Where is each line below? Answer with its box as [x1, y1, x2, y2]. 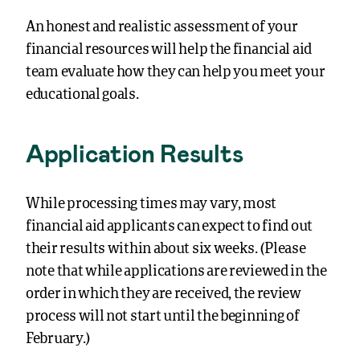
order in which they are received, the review [26, 287, 301, 301]
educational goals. [26, 88, 139, 102]
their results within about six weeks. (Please [26, 242, 306, 256]
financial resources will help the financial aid [26, 43, 312, 57]
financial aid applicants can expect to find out [26, 219, 313, 234]
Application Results [26, 138, 243, 167]
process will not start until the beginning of [26, 309, 300, 324]
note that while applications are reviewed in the [26, 264, 327, 279]
